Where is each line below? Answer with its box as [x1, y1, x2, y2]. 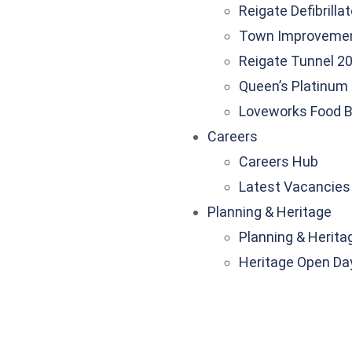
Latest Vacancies [239, 178, 350, 195]
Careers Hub [239, 153, 318, 170]
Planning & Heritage [207, 203, 332, 220]
